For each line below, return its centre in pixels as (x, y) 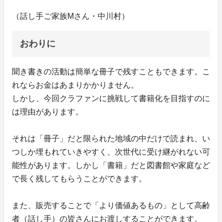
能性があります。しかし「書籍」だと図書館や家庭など (111, 166)
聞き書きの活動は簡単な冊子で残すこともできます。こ (111, 72)
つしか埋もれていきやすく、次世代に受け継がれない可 (111, 152)
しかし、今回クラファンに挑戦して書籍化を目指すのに (111, 99)
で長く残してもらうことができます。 (79, 179)
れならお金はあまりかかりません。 (75, 85)
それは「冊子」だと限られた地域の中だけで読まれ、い (111, 139)
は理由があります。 (48, 112)
